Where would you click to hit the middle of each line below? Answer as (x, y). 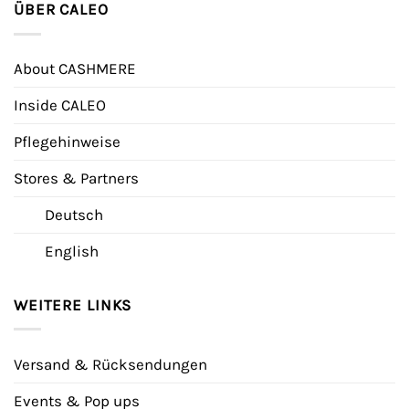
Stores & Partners (76, 178)
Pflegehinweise (67, 141)
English (72, 251)
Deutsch (74, 214)
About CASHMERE (75, 68)
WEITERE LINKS (75, 304)
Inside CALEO (60, 105)
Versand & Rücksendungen (110, 364)
